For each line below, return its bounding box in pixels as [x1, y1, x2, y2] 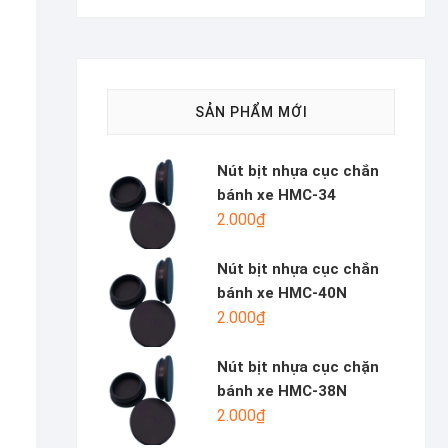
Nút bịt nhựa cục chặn [217, 358, 379, 376]
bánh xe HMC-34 [217, 186, 336, 204]
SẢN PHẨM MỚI [194, 104, 308, 120]
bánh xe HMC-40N [217, 284, 347, 302]
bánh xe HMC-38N [217, 382, 347, 400]
